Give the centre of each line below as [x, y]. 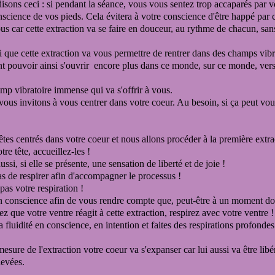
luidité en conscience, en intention [74, 225]
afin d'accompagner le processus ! [115, 176]
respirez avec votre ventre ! [222, 213]
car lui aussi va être [222, 250]
